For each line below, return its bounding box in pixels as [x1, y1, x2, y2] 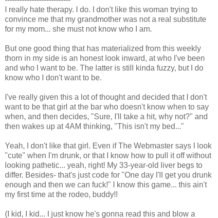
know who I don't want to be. [5, 73, 102, 82]
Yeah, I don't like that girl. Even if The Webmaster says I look [5, 142, 212, 150]
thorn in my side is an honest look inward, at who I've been [5, 54, 205, 63]
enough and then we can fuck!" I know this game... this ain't [5, 181, 207, 189]
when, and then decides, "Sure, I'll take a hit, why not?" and [5, 112, 208, 121]
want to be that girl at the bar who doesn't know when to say [5, 103, 209, 111]
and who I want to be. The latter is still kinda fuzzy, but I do [5, 64, 203, 73]
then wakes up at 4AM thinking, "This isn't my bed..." [5, 122, 184, 131]
